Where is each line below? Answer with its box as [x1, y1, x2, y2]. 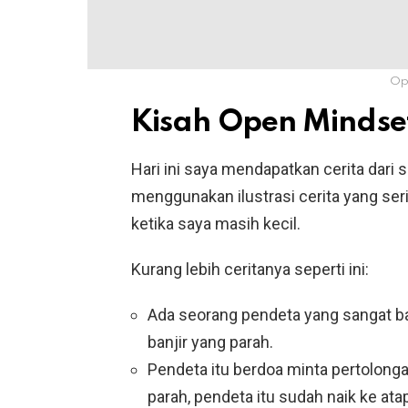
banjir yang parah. [148, 332, 273, 352]
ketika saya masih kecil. [131, 214, 301, 234]
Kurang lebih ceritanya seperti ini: [131, 260, 369, 280]
